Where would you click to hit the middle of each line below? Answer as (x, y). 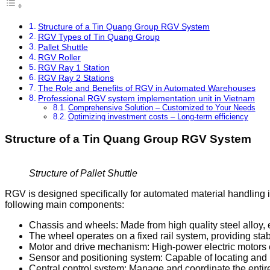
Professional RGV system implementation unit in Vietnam (146, 99)
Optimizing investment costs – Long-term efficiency (158, 117)
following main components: (64, 204)
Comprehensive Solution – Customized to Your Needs (162, 108)
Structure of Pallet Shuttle (83, 173)
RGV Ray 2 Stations (76, 78)
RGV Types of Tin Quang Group (99, 37)
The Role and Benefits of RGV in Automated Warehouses (146, 88)
